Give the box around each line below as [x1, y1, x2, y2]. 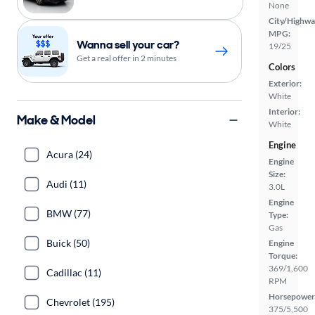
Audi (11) [46, 178, 86, 190]
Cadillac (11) [46, 266, 101, 278]
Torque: [269, 250, 297, 262]
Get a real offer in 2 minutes [77, 53, 176, 63]
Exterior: [269, 78, 302, 89]
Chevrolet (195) [46, 296, 115, 308]
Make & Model [17, 111, 96, 129]
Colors [269, 61, 295, 73]
